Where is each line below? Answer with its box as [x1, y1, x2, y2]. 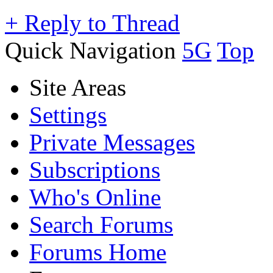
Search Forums [29, 211, 173, 238]
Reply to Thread [18, 9, 180, 36]
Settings [29, 101, 107, 128]
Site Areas [29, 74, 126, 101]
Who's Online [29, 183, 161, 210]
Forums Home [29, 238, 166, 265]
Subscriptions [29, 156, 160, 183]
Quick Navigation [5, 37, 176, 63]
